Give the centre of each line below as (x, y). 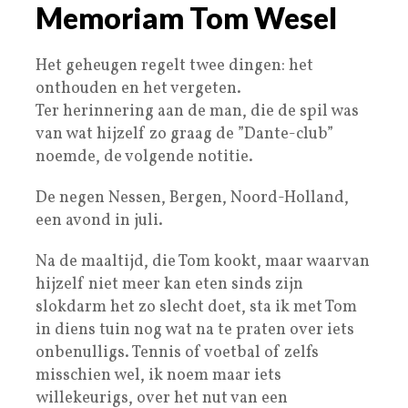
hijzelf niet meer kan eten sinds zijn (169, 284)
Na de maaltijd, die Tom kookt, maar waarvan (203, 261)
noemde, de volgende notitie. (144, 157)
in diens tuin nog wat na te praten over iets (195, 330)
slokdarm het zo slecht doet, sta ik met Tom (196, 307)
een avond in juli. (99, 220)
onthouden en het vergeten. (138, 88)
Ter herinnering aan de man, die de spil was (197, 111)
